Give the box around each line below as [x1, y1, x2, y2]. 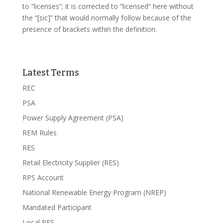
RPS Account [22, 173, 64, 182]
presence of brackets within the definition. [22, 24, 157, 34]
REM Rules [22, 128, 57, 137]
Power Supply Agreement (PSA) [22, 113, 123, 122]
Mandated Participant [22, 203, 92, 212]
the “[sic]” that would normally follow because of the [22, 13, 191, 22]
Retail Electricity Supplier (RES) [22, 158, 119, 167]
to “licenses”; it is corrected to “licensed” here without [22, 1, 194, 11]
